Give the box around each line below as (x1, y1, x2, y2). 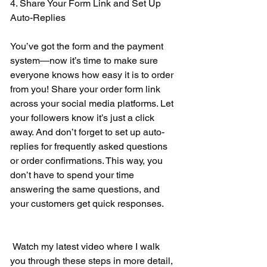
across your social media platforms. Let (10, 97, 176, 109)
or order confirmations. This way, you (10, 154, 165, 166)
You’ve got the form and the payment (10, 40, 166, 52)
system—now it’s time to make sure (10, 54, 160, 66)
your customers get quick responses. (10, 197, 166, 209)
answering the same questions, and (10, 183, 162, 195)
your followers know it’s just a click (10, 111, 157, 123)
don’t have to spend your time (10, 169, 136, 181)
